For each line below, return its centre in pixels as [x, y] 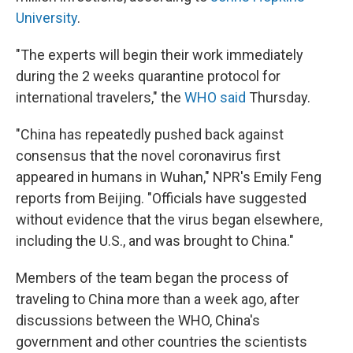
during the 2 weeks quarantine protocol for [148, 76]
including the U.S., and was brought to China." [155, 241]
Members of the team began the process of [152, 278]
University [46, 18]
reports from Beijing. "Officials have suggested [161, 199]
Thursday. [278, 98]
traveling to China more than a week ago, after [158, 299]
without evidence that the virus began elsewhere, [169, 220]
